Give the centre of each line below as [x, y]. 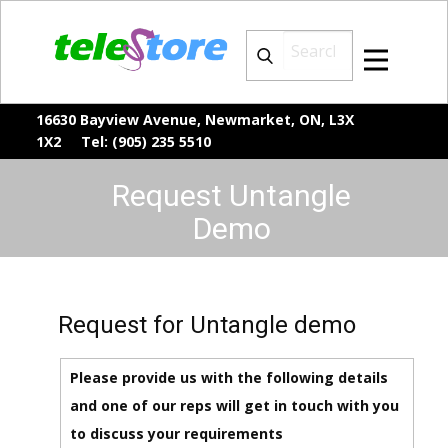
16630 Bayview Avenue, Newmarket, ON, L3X [195, 119]
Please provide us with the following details [228, 377]
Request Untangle [231, 195]
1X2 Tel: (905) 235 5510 [123, 141]
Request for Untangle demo [207, 325]
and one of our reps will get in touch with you [234, 405]
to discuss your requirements [176, 433]
